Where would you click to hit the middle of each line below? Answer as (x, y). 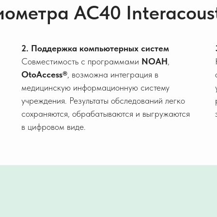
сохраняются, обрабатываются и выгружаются (106, 114)
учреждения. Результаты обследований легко (103, 101)
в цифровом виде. (54, 127)
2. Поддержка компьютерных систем (95, 48)
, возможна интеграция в (113, 74)
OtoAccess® (44, 74)
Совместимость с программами (81, 61)
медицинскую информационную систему (95, 87)
